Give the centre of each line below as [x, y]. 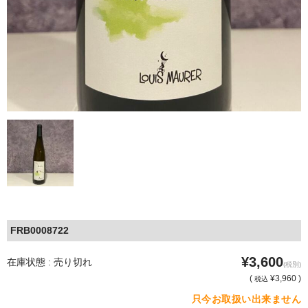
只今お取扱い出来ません [246, 299]
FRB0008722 [40, 230]
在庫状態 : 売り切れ [49, 262]
